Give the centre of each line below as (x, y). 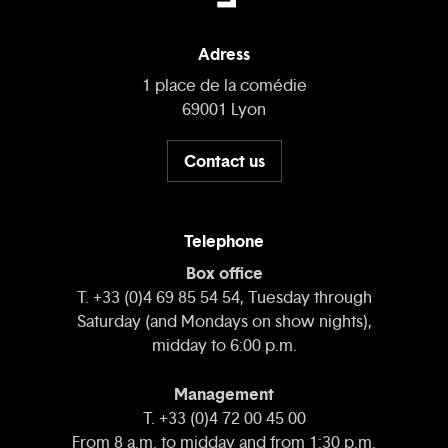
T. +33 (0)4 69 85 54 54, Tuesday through (224, 298)
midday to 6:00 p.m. (224, 346)
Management (224, 394)
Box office (224, 273)
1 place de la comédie (224, 86)
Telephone (224, 241)
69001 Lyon (224, 110)
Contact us (224, 160)
